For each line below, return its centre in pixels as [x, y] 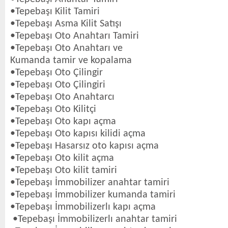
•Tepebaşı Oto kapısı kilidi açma [78, 134]
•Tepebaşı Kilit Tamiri [55, 12]
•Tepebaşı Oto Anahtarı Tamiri [75, 36]
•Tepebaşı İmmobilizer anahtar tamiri [90, 183]
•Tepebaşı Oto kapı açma [63, 122]
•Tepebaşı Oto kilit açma [62, 158]
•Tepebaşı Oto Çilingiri [58, 85]
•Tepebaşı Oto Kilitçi [53, 109]
